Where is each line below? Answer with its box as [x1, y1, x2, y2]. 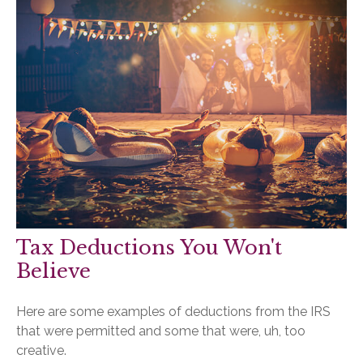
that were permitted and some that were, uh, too [16, 323, 305, 340]
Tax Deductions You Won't [16, 236, 282, 260]
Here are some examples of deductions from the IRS [16, 304, 331, 320]
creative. [16, 343, 66, 359]
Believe [16, 259, 91, 284]
